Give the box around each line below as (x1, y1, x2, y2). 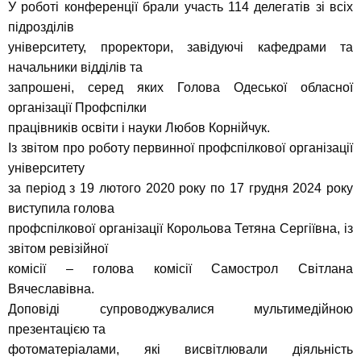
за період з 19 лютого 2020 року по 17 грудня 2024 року (8, 181, 353, 196)
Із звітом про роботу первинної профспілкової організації (8, 141, 353, 156)
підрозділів (8, 20, 74, 35)
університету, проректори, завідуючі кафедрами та (8, 40, 353, 55)
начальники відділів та (8, 60, 143, 75)
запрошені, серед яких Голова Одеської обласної (8, 81, 353, 95)
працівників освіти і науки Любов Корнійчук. (8, 121, 270, 135)
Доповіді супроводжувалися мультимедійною (8, 302, 353, 317)
